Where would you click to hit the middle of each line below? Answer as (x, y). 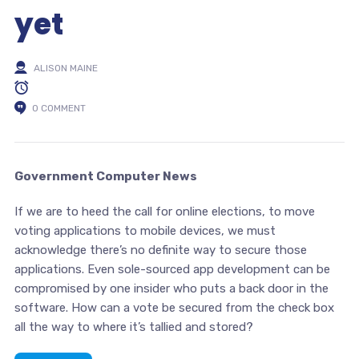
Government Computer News (105, 176)
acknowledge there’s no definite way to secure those (160, 250)
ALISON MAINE (65, 68)
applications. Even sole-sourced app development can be (172, 269)
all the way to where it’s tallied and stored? (133, 327)
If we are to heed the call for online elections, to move (164, 211)
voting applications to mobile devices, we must (145, 230)
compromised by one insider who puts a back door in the (171, 288)
